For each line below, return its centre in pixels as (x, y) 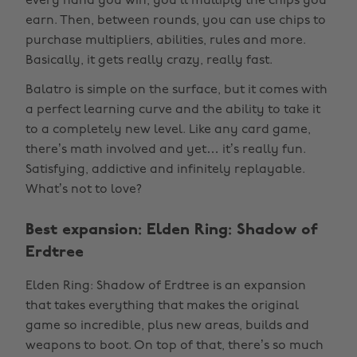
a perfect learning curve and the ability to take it (173, 110)
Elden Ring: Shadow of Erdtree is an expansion (166, 286)
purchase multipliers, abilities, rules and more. (166, 41)
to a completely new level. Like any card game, (168, 130)
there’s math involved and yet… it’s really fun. (166, 150)
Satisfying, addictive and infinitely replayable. (165, 170)
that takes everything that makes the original (162, 306)
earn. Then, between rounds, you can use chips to (176, 21)
